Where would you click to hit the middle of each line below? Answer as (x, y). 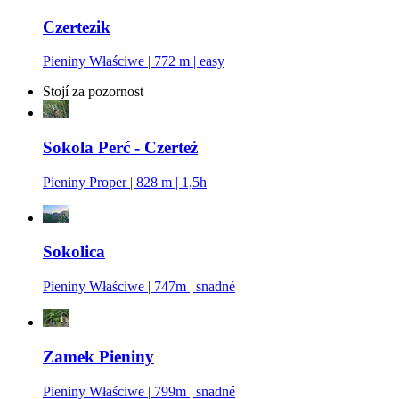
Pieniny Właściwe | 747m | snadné (139, 287)
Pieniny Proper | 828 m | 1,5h (125, 182)
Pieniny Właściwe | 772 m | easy (134, 61)
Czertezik (77, 27)
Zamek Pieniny (98, 356)
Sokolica (74, 252)
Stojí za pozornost (93, 92)
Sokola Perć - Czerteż (120, 147)
